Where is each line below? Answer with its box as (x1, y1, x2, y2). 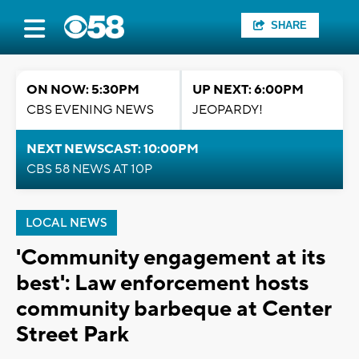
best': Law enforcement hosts (16, 269, 309, 297)
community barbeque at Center (16, 295, 331, 323)
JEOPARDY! (192, 102, 263, 118)
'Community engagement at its (16, 244, 325, 272)
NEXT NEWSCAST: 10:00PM (26, 141, 199, 157)
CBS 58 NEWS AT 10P (26, 161, 152, 177)
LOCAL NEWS (26, 216, 107, 231)
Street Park (16, 321, 129, 349)
